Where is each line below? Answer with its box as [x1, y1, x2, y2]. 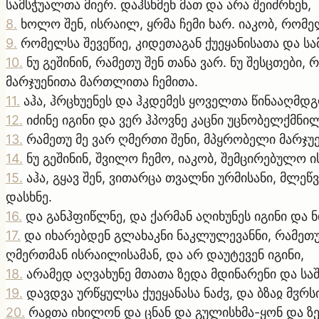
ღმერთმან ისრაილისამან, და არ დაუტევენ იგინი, [6, 246, 304, 262]
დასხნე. [6, 189, 52, 204]
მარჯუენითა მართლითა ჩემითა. [6, 73, 198, 89]
